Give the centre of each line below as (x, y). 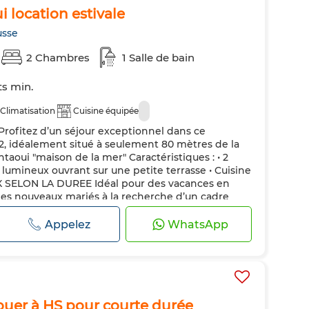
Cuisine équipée (106, 111)
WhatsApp (198, 224)
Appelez (68, 224)
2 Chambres (58, 57)
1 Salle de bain (158, 57)
